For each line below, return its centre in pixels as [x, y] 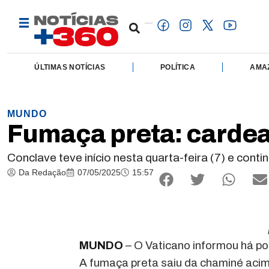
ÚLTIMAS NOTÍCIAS [70, 67]
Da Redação [42, 172]
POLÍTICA [177, 67]
